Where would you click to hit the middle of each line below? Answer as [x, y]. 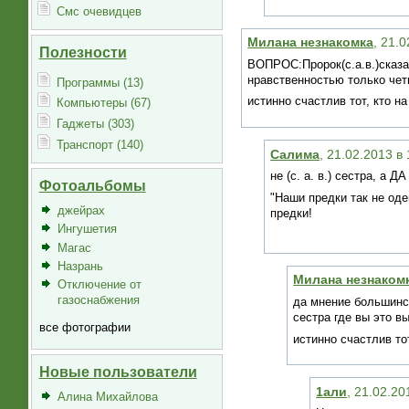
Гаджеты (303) [96, 124]
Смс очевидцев [100, 11]
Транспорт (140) [100, 144]
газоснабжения [98, 300]
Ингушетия [87, 229]
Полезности [83, 52]
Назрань [80, 266]
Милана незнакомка [311, 42]
